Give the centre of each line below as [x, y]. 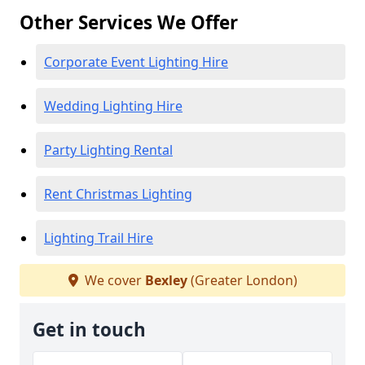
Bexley [166, 280]
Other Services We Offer [129, 22]
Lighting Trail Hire [99, 238]
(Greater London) [242, 280]
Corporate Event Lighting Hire [136, 62]
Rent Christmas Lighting [118, 194]
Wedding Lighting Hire [113, 106]
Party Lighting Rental [108, 150]
